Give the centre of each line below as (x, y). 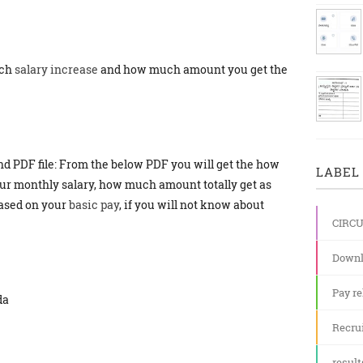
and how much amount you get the (193, 69)
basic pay (94, 205)
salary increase (56, 69)
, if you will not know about (192, 205)
